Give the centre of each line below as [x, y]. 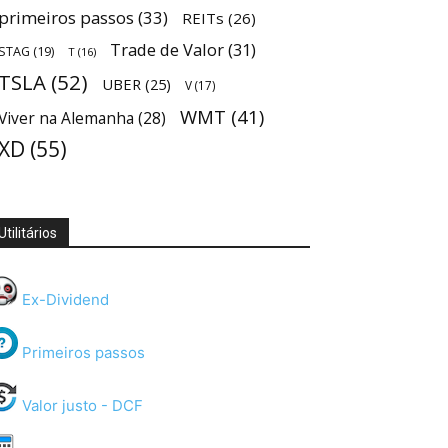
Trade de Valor [167, 50]
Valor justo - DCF [80, 406]
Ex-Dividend [63, 300]
